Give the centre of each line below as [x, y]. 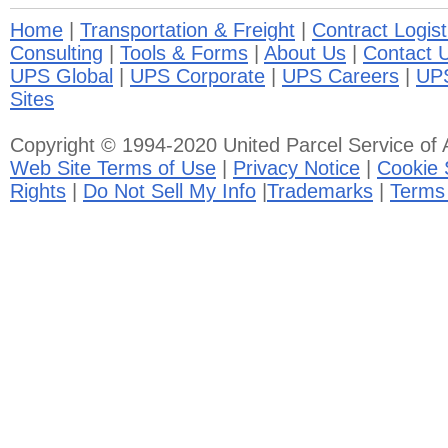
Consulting [56, 53]
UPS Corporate [197, 76]
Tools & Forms [184, 53]
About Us [305, 53]
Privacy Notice [296, 168]
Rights [38, 191]
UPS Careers [340, 76]
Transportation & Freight [187, 30]
